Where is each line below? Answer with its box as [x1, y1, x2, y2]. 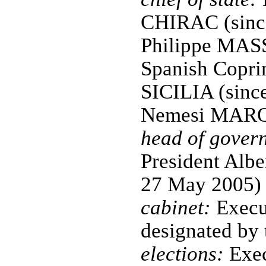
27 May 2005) [140, 173, 261, 195]
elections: [140, 242, 224, 265]
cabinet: [140, 196, 211, 218]
